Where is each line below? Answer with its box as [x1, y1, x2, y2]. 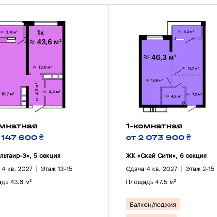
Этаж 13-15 [41, 165, 73, 172]
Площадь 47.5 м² [126, 178, 176, 185]
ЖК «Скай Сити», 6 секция [126, 152, 207, 159]
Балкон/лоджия [130, 201, 177, 208]
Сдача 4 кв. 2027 [126, 165, 178, 172]
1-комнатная [126, 121, 183, 130]
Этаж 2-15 [186, 165, 215, 172]
